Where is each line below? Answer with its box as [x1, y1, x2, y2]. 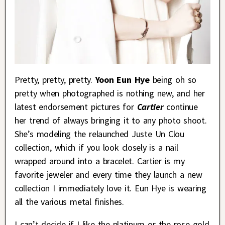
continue [163, 100, 198, 113]
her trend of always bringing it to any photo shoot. [15, 114, 207, 126]
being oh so [149, 73, 196, 85]
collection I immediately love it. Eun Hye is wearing [15, 182, 206, 194]
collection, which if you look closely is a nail [15, 141, 178, 153]
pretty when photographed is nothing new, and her [15, 87, 205, 99]
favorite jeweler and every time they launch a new [15, 168, 202, 180]
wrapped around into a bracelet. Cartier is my [15, 155, 185, 167]
